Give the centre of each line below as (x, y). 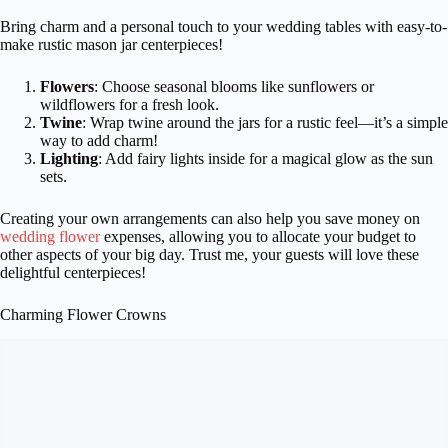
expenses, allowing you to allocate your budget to (258, 236)
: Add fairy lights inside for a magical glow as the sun (265, 158)
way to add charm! (99, 140)
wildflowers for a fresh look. (129, 104)
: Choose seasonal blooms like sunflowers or (234, 86)
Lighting (69, 158)
